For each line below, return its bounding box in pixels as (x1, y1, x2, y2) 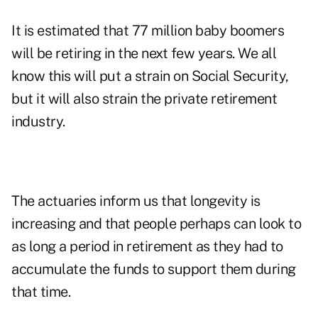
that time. (11, 283, 70, 301)
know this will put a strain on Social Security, (11, 67, 289, 85)
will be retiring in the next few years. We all (11, 45, 276, 62)
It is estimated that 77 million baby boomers (11, 22, 284, 40)
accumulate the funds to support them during (11, 261, 296, 278)
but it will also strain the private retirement (11, 90, 277, 108)
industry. (11, 113, 65, 131)
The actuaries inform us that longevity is (11, 192, 261, 210)
